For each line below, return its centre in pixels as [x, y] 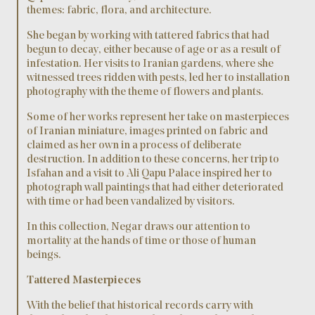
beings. [44, 256]
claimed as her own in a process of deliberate [134, 146]
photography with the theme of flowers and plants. [145, 92]
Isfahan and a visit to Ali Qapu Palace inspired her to [149, 174]
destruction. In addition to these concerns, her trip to [153, 160]
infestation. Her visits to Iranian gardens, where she [150, 64]
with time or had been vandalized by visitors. [131, 202]
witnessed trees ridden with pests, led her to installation [158, 78]
